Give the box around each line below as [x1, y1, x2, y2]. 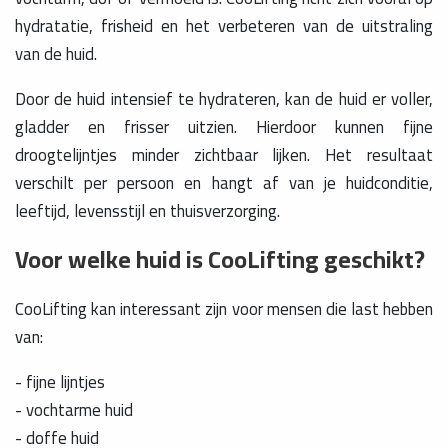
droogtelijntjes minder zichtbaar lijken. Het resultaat [15, 138, 433, 171]
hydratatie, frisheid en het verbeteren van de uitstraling [15, 10, 433, 43]
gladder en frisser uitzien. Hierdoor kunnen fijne [15, 110, 433, 143]
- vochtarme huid [15, 393, 133, 426]
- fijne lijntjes [15, 365, 105, 398]
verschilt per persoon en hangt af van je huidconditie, [15, 166, 433, 199]
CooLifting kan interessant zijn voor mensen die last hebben [15, 292, 433, 325]
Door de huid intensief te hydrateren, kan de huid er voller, [15, 82, 433, 115]
